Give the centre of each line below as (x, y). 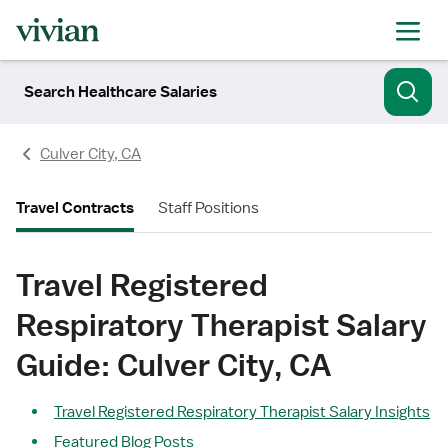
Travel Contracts (75, 208)
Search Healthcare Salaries (120, 92)
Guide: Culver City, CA (173, 364)
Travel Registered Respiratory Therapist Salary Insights (242, 412)
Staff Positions (208, 208)
